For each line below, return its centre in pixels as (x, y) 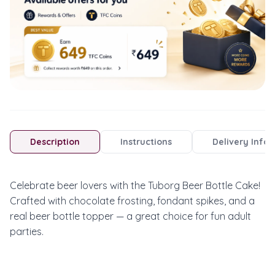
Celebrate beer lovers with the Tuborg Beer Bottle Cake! (135, 185)
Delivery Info (241, 141)
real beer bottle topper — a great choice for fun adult (130, 216)
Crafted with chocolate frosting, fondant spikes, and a (132, 200)
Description (55, 141)
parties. (27, 231)
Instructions (146, 141)
